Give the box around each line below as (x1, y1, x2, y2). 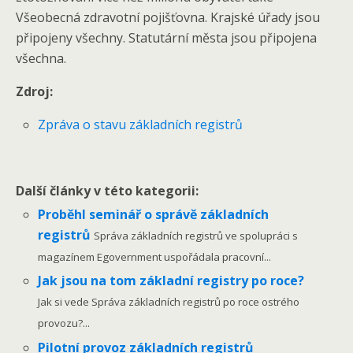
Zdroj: (16, 83, 56, 100)
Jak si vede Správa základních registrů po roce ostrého (38, 295, 300, 310)
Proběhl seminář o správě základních (38, 206, 269, 224)
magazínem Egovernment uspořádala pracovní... (38, 250, 272, 265)
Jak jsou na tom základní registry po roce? (38, 272, 305, 290)
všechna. (16, 50, 66, 67)
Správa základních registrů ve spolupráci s (94, 229, 299, 243)
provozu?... (38, 316, 91, 331)
